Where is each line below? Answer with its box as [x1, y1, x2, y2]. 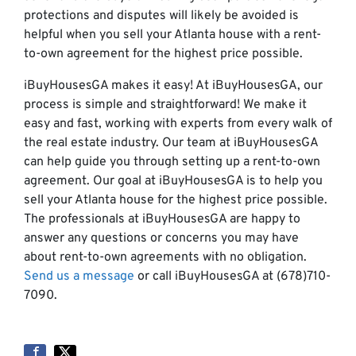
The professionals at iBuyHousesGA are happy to [24, 211, 300, 227]
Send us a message [24, 269, 134, 284]
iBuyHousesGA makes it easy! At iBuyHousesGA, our [24, 78, 323, 94]
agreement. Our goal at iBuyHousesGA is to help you [24, 173, 323, 189]
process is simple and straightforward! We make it [24, 97, 307, 113]
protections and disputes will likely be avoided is [24, 8, 299, 24]
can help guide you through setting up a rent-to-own [24, 154, 320, 170]
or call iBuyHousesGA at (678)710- [134, 269, 331, 284]
